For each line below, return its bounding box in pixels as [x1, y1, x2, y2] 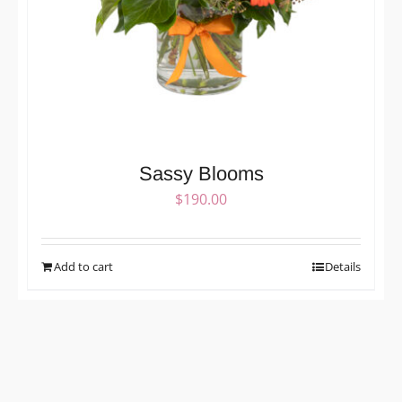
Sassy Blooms [138, 162, 264, 186]
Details [325, 258, 361, 275]
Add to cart [54, 258, 113, 275]
